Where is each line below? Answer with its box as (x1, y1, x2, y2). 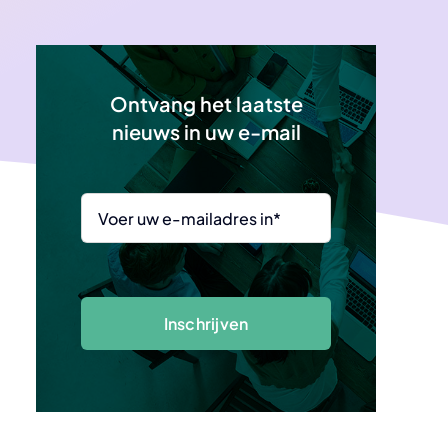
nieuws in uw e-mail (111, 119, 301, 144)
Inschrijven (163, 313, 249, 334)
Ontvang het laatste (109, 91, 303, 116)
